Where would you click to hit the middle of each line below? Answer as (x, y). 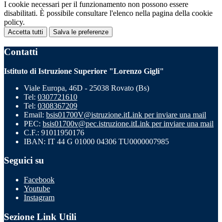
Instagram (39, 197)
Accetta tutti (26, 32)
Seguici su (24, 161)
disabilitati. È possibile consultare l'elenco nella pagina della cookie (108, 13)
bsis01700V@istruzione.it (87, 114)
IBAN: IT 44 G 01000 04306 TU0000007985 (96, 141)
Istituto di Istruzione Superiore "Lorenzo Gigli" (84, 71)
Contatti (21, 52)
